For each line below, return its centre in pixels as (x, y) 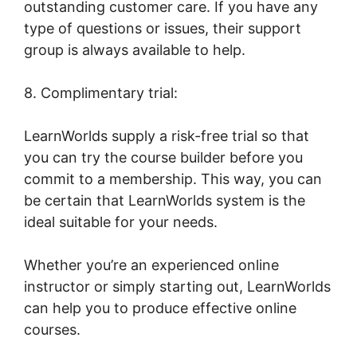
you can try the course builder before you (163, 157)
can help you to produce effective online (160, 308)
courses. (52, 329)
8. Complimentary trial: (101, 92)
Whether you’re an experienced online (151, 265)
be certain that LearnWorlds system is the (165, 200)
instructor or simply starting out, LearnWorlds (177, 286)
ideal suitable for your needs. (121, 222)
